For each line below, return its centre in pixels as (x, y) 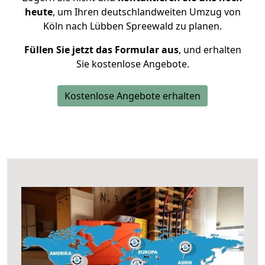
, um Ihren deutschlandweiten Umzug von (146, 12)
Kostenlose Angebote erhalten (132, 96)
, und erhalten (210, 50)
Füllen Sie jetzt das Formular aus (101, 50)
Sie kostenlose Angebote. (132, 64)
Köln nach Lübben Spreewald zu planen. (132, 26)
